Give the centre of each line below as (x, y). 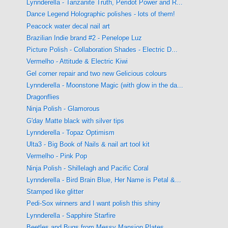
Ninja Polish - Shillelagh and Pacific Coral (88, 168)
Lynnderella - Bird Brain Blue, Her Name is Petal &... (104, 180)
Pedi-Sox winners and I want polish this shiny (94, 204)
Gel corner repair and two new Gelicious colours (97, 73)
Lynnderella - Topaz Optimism (71, 132)
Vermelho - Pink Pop (57, 156)
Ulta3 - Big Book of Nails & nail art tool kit (88, 144)
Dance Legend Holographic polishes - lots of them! (101, 14)
